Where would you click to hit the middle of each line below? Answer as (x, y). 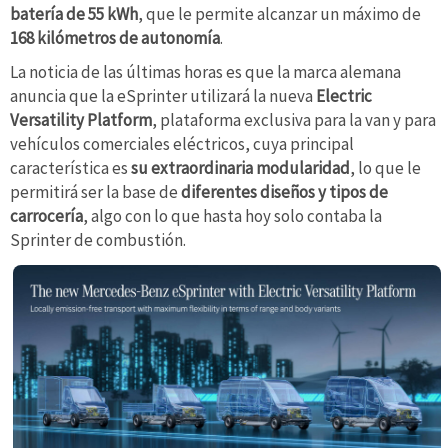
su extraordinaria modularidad (240, 167)
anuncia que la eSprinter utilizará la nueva (163, 95)
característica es (70, 167)
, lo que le (385, 167)
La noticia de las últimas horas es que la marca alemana (205, 71)
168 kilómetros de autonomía (115, 38)
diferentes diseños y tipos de (284, 191)
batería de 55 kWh (74, 14)
